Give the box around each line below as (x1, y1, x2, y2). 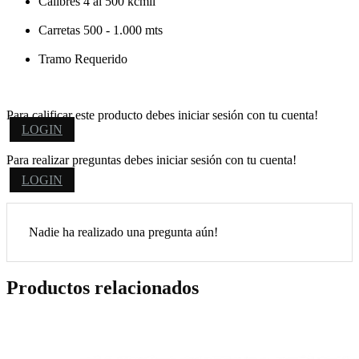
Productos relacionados (6, 277, 199, 299)
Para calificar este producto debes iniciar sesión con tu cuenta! (6, 107, 318, 122)
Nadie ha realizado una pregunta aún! (29, 224, 218, 239)
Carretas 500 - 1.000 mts (38, 22, 163, 37)
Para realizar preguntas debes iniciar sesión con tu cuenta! (6, 152, 296, 167)
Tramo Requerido (38, 51, 127, 66)
